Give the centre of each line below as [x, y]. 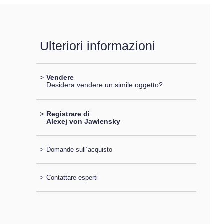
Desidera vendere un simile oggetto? [104, 85]
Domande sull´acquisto [79, 149]
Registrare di [68, 114]
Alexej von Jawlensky [83, 121]
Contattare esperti [72, 178]
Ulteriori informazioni [97, 46]
